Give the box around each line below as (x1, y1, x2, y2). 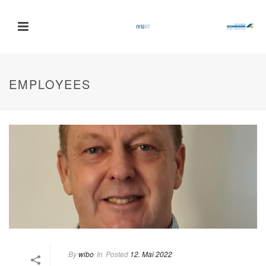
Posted (106, 248, 128, 259)
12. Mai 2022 (130, 248, 172, 259)
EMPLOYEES (9, 75, 91, 93)
